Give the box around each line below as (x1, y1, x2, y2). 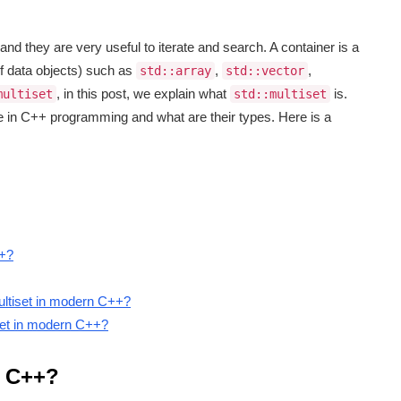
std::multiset (234, 87, 327, 102)
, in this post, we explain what (56, 86, 230, 102)
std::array (140, 64, 211, 79)
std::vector (226, 64, 304, 79)
